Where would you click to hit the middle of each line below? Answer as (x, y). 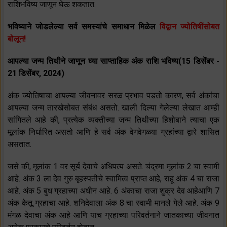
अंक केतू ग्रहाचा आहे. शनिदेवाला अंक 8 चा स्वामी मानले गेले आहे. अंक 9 (113, 203)
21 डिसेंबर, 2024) (36, 73)
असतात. (20, 144)
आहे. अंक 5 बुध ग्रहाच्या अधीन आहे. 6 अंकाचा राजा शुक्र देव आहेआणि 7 (113, 191)
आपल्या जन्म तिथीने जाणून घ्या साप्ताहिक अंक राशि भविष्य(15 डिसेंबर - (113, 61)
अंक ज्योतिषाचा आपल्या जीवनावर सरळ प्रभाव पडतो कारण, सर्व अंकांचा (113, 96)
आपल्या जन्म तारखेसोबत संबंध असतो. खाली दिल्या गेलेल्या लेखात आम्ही (113, 108)
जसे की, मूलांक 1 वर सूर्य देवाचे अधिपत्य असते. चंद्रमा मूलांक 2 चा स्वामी (113, 167)
